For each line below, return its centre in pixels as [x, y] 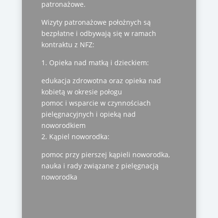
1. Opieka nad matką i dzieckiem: [95, 63]
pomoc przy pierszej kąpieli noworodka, [105, 155]
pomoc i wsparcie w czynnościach [96, 103]
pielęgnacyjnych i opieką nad [88, 114]
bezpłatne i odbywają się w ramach [99, 34]
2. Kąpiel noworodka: [75, 137]
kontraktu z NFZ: [68, 45]
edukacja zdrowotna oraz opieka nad [101, 81]
